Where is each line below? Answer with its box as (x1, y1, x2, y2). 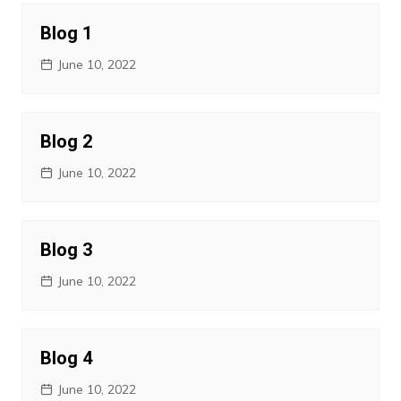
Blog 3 (39, 239, 92, 261)
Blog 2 (39, 131, 92, 153)
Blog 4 (39, 347, 92, 370)
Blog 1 (39, 22, 92, 45)
